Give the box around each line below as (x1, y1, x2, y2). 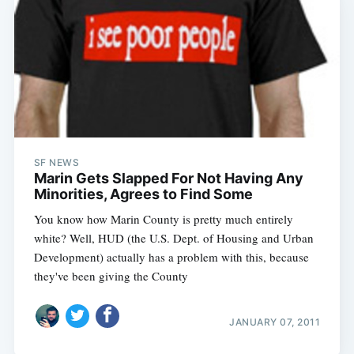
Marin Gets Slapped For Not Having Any (33, 169, 303, 186)
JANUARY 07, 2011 (229, 316, 321, 329)
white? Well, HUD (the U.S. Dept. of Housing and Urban (33, 229, 314, 246)
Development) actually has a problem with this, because (33, 248, 309, 265)
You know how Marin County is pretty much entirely (33, 210, 293, 227)
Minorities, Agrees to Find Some (33, 185, 253, 202)
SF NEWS (33, 156, 80, 168)
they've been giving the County (33, 267, 188, 284)
